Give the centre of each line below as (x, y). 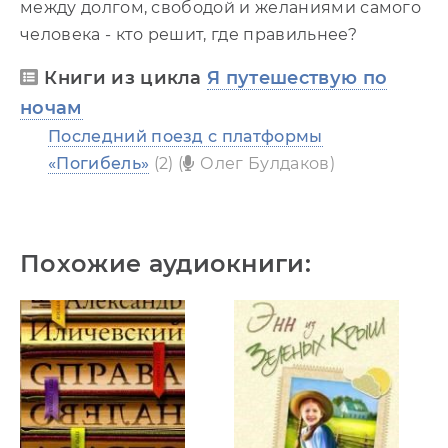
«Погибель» (99, 163)
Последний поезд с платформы (185, 136)
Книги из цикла (126, 77)
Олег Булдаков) (267, 163)
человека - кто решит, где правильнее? (188, 34)
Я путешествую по (297, 77)
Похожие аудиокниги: (166, 263)
